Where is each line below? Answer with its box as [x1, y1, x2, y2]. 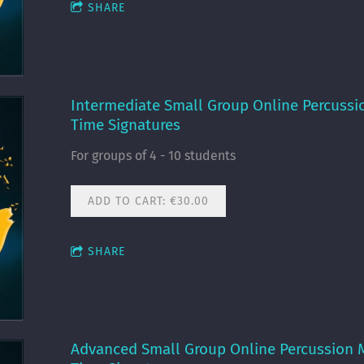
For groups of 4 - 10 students [71, 148, 236, 164]
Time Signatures [71, 115, 180, 134]
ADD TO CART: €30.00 [88, 194, 209, 209]
